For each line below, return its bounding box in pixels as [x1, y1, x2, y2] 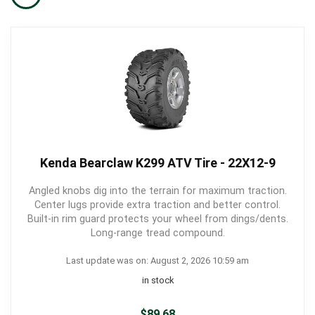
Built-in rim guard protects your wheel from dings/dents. [27, 213, 288, 225]
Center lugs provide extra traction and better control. [34, 199, 281, 211]
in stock [141, 275, 174, 285]
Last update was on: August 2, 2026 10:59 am [66, 255, 249, 266]
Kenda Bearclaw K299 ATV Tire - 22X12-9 [39, 155, 276, 170]
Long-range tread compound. [90, 227, 225, 239]
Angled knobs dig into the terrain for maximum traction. [28, 185, 287, 197]
